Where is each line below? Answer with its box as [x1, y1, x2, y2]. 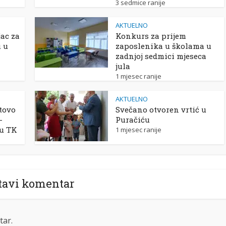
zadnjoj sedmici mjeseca [116, 50, 206, 61]
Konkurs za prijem [116, 30, 186, 41]
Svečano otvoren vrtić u [116, 104, 206, 115]
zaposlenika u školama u [116, 40, 211, 51]
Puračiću [116, 114, 150, 125]
